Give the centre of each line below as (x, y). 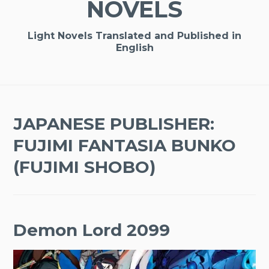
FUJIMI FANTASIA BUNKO (125, 146)
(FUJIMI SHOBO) (85, 167)
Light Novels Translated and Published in (134, 36)
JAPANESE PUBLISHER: (114, 124)
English (134, 48)
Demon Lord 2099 (92, 230)
